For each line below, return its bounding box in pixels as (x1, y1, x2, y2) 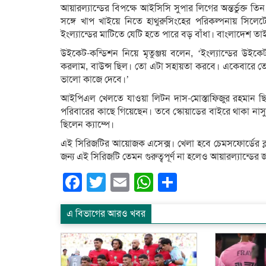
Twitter (106, 170, 163, 194)
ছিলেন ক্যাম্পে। (61, 118, 114, 131)
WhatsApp (153, 170, 241, 194)
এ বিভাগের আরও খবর (66, 207, 145, 220)
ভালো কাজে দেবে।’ (61, 73, 129, 85)
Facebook (82, 170, 166, 194)
